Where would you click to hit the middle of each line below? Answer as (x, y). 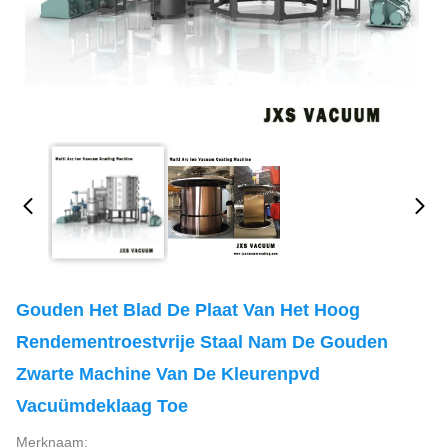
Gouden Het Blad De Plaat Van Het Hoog (188, 310)
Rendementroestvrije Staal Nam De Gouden (202, 342)
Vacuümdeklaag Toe (102, 406)
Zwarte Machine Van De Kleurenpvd (168, 374)
